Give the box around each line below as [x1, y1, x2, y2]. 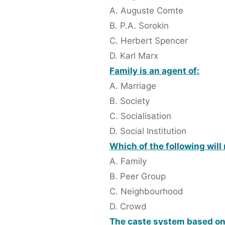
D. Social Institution [109, 126, 186, 137]
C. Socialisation [109, 111, 171, 122]
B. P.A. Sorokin [109, 21, 169, 31]
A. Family [109, 156, 147, 167]
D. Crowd [109, 201, 147, 212]
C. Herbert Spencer [109, 36, 188, 46]
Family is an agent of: [109, 66, 199, 76]
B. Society [109, 96, 150, 106]
